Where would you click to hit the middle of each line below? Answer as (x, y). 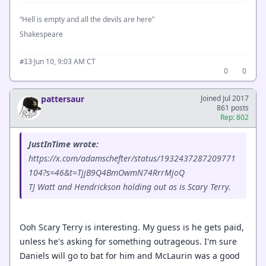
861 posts (233, 107)
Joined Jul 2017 (225, 98)
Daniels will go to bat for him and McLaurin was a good (130, 256)
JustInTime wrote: (64, 144)
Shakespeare (42, 34)
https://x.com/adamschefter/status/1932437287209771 (132, 158)
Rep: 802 (235, 117)
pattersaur (63, 99)
